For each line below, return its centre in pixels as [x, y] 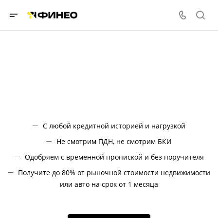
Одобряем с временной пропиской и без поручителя [114, 157]
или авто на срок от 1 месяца [109, 184]
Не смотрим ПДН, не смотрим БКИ [114, 141]
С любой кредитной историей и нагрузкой [114, 126]
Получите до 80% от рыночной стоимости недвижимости [114, 173]
